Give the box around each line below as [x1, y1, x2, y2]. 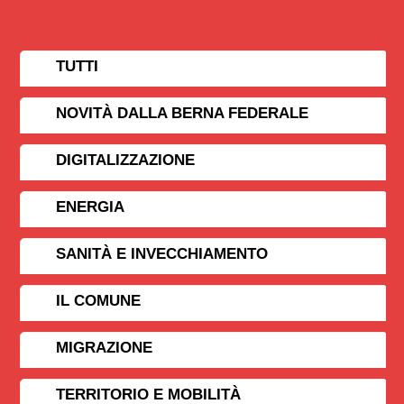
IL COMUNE [56, 292, 142, 310]
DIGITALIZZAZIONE [56, 151, 196, 170]
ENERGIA [56, 198, 125, 216]
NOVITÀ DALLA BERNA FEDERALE [56, 105, 309, 123]
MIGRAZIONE [56, 339, 153, 357]
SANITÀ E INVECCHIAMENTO [56, 245, 269, 263]
